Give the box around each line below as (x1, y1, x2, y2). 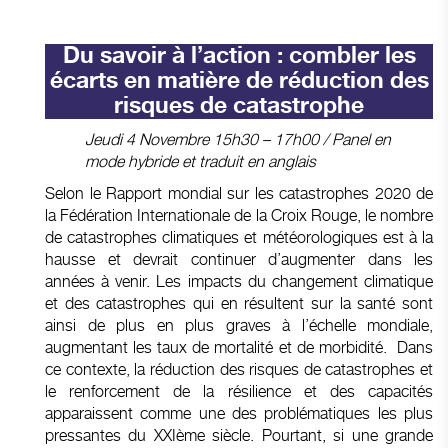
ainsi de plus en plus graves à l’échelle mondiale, (45, 315, 433, 335)
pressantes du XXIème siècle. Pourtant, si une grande (45, 425, 433, 445)
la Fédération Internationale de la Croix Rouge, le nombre (45, 205, 433, 225)
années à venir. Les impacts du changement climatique (45, 271, 433, 291)
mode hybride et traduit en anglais (85, 151, 316, 171)
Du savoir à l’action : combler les (62, 43, 416, 68)
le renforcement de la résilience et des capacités (45, 381, 433, 401)
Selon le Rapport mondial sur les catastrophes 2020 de (45, 183, 433, 203)
